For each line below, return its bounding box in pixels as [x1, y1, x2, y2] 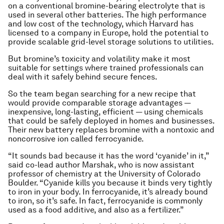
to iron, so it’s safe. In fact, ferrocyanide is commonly [8, 196, 202, 205]
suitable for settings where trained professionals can [8, 63, 203, 72]
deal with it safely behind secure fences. [8, 72, 157, 81]
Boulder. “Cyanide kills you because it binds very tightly [8, 178, 212, 187]
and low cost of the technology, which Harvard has [8, 19, 193, 28]
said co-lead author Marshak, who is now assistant [8, 160, 194, 169]
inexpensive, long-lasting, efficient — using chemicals [8, 107, 203, 116]
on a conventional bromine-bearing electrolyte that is [8, 1, 205, 10]
